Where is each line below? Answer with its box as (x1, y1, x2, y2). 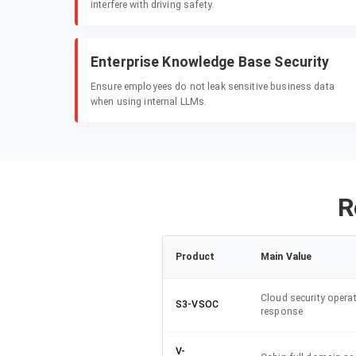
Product (176, 251, 215, 263)
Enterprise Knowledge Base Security (91, 54, 330, 71)
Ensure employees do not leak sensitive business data (91, 81, 335, 93)
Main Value (261, 251, 312, 263)
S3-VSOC (176, 299, 219, 311)
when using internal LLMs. (91, 96, 207, 108)
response (261, 306, 304, 318)
